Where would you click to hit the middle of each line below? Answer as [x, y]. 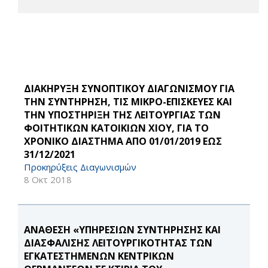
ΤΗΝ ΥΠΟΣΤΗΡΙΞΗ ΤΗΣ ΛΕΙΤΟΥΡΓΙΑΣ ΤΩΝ [122, 115]
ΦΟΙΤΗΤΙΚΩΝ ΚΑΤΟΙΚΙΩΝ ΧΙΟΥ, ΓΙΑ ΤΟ [116, 128]
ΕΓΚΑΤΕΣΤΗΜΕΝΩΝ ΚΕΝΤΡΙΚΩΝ [99, 256]
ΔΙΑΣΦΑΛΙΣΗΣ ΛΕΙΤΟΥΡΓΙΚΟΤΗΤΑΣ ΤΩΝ [118, 243]
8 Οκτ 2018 [48, 180]
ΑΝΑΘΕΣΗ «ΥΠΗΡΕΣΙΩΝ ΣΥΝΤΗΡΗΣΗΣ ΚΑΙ [122, 230]
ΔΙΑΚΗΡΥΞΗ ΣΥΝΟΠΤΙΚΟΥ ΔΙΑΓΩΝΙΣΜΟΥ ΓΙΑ [129, 89]
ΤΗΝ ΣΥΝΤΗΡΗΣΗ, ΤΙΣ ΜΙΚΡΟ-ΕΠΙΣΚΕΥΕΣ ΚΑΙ [128, 102]
